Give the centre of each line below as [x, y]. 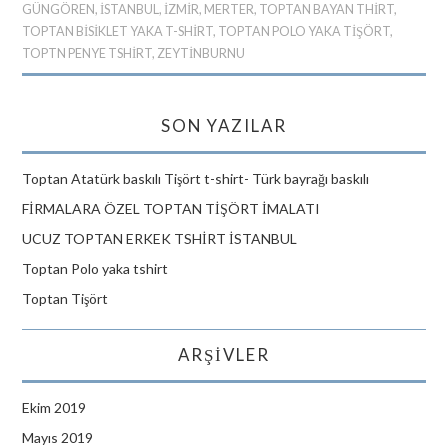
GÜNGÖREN [59, 9]
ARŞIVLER [224, 354]
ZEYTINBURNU [201, 53]
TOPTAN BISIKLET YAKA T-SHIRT [118, 31]
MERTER [229, 9]
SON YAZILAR [224, 125]
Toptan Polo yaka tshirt [95, 268]
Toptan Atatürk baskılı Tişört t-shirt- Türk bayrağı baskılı [196, 178]
